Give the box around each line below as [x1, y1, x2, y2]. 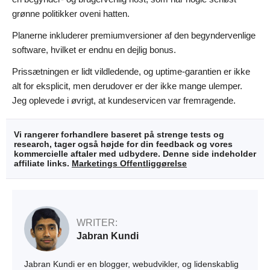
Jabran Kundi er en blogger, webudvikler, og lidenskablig [24, 259, 239, 269]
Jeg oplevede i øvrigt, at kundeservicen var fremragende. [12, 95, 236, 105]
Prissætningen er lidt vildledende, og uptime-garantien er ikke [12, 66, 250, 77]
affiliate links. [14, 158, 72, 168]
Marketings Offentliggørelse [72, 158, 187, 168]
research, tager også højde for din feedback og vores [14, 139, 233, 149]
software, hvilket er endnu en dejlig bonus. [12, 44, 176, 55]
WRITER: [77, 218, 118, 228]
